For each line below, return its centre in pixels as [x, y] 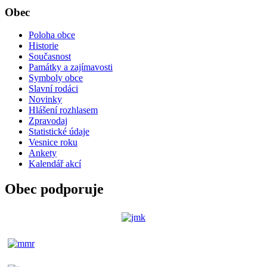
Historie [44, 46]
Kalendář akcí [55, 164]
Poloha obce [52, 35]
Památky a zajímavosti [71, 67]
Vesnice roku [53, 142]
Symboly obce [56, 78]
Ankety [43, 153]
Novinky [45, 100]
